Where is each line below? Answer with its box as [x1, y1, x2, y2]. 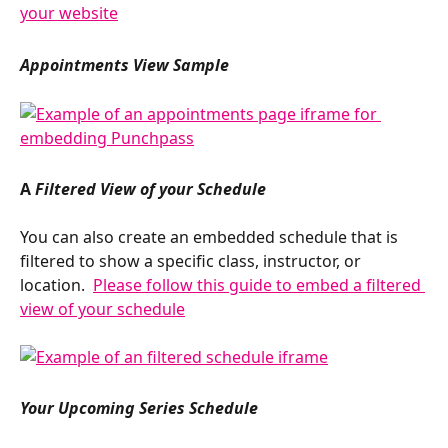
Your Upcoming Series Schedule [20, 397, 258, 420]
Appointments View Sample [20, 53, 229, 76]
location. [20, 274, 93, 297]
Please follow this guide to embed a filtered [93, 274, 425, 297]
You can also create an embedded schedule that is [20, 226, 402, 249]
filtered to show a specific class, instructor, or [20, 250, 365, 273]
